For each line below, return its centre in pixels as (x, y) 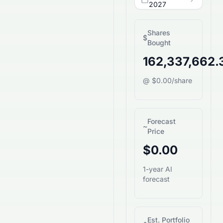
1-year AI (158, 169)
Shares (159, 33)
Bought (159, 43)
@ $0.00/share (167, 80)
